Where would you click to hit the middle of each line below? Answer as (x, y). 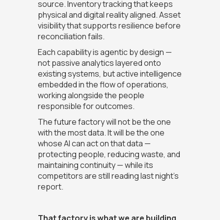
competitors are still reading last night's (108, 176)
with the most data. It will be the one (101, 133)
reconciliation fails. (71, 37)
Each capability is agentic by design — (105, 52)
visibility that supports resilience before (109, 26)
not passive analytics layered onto (99, 63)
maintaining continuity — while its (95, 165)
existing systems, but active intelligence (110, 74)
